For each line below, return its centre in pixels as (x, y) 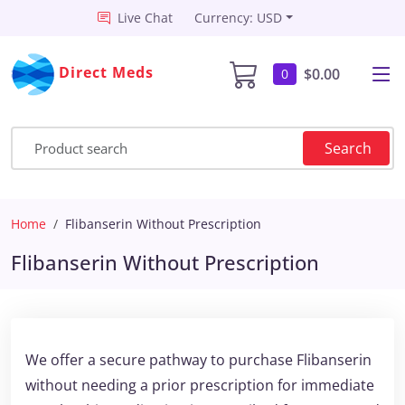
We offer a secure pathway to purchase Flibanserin (198, 360)
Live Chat (146, 18)
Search (348, 148)
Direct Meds (107, 73)
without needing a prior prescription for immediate (200, 385)
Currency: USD (239, 18)
